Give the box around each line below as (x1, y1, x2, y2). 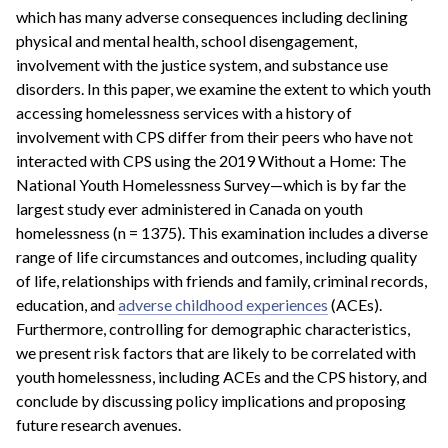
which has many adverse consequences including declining (16, 6, 408, 26)
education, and (16, 294, 118, 314)
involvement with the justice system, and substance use (16, 54, 388, 74)
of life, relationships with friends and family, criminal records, (16, 270, 427, 290)
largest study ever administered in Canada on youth (16, 198, 363, 218)
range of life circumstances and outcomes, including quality (16, 246, 417, 266)
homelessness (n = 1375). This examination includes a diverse (16, 222, 428, 242)
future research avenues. (16, 414, 181, 434)
